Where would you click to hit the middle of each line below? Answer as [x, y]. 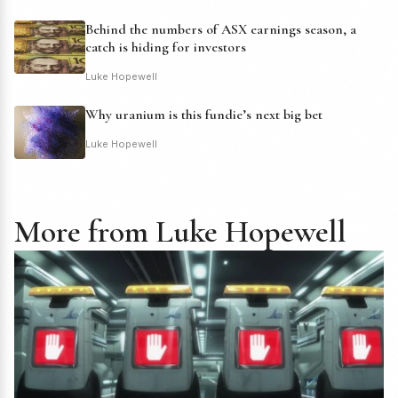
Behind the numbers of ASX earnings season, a [221, 29]
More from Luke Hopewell [180, 231]
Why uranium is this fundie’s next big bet [204, 114]
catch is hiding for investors [166, 47]
